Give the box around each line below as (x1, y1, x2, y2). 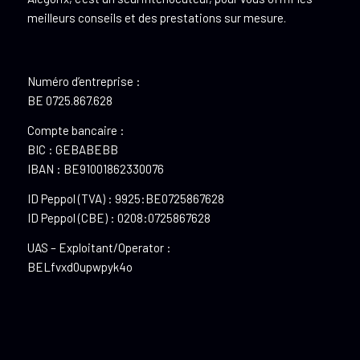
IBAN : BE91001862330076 (27, 162, 164, 177)
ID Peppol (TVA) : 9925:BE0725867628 (27, 190, 224, 206)
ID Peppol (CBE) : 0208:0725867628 (27, 210, 211, 225)
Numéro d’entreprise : (27, 74, 141, 89)
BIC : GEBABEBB (27, 142, 118, 157)
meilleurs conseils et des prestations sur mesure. (27, 10, 286, 25)
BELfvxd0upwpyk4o (27, 259, 133, 274)
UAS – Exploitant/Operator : (27, 239, 171, 255)
